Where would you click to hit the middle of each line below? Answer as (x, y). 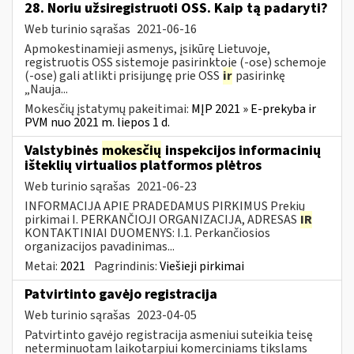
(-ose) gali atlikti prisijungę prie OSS (123, 75)
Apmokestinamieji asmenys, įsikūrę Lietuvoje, (147, 49)
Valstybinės (63, 150)
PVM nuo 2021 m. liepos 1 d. (97, 122)
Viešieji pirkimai (202, 266)
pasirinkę (259, 75)
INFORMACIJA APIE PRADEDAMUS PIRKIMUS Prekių (165, 206)
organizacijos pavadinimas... (100, 246)
